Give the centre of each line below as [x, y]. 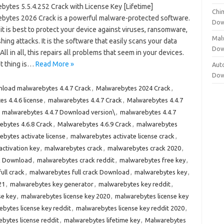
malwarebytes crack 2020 [144, 148]
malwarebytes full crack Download [79, 172]
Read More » [54, 64]
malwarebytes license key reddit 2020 [130, 208]
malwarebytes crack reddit [75, 160]
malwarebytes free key [152, 160]
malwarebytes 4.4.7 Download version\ [58, 112]
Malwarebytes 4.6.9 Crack [94, 124]
